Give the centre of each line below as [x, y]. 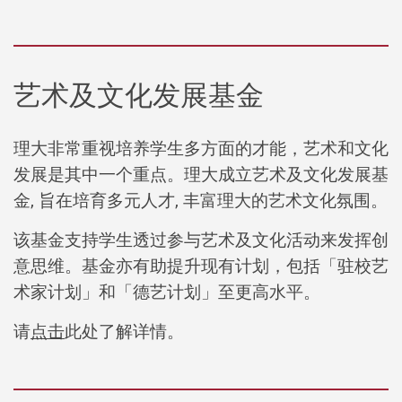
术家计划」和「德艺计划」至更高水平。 [167, 291]
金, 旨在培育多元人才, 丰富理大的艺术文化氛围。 [201, 200]
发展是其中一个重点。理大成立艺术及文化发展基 [201, 174]
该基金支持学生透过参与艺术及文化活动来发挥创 [201, 239]
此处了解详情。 [124, 331]
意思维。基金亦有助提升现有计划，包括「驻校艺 [201, 265]
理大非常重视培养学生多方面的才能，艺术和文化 [201, 148]
